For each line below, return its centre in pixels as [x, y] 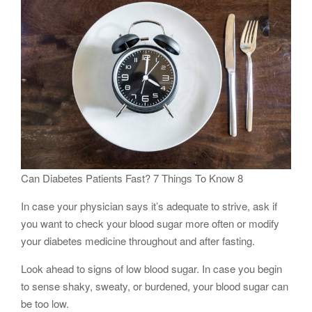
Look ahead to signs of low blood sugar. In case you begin [151, 268]
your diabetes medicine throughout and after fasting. [138, 240]
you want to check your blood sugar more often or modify [150, 223]
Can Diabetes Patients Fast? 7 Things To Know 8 [132, 178]
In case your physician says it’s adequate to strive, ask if [149, 205]
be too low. [45, 303]
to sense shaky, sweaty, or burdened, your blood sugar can [155, 286]
